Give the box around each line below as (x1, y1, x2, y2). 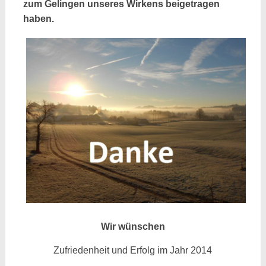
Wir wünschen (100, 221, 165, 232)
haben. (23, 14, 54, 24)
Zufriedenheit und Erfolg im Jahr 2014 (53, 245, 213, 255)
